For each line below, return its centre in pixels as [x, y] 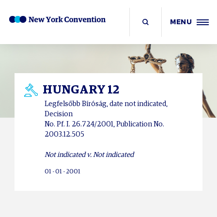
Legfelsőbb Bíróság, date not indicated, [106, 104]
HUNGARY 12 [81, 90]
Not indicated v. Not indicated [89, 155]
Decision [59, 114]
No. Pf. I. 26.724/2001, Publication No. [104, 124]
